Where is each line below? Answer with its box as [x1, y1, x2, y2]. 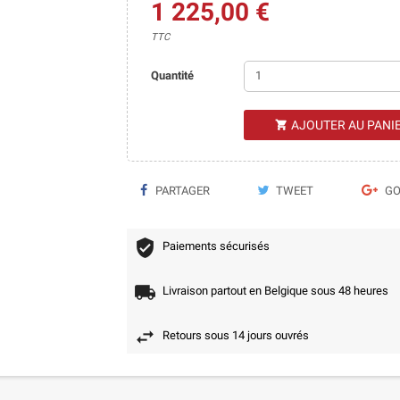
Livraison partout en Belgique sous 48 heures [162, 283, 388, 297]
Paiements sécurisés [162, 238, 270, 253]
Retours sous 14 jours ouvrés [162, 328, 309, 342]
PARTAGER [152, 183, 210, 197]
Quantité [150, 69, 194, 83]
